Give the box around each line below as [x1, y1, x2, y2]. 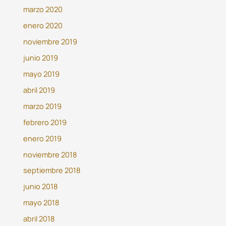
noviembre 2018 [23, 149, 77, 159]
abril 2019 [23, 84, 55, 95]
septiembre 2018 [23, 165, 81, 176]
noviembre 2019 [23, 36, 78, 46]
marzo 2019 [23, 100, 62, 111]
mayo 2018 [23, 197, 60, 208]
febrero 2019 [23, 117, 67, 127]
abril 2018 [23, 213, 55, 224]
